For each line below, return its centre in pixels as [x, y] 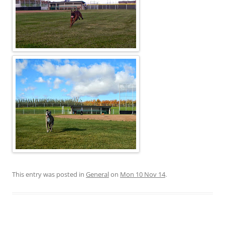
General [97, 174]
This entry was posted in [49, 174]
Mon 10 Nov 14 [143, 174]
